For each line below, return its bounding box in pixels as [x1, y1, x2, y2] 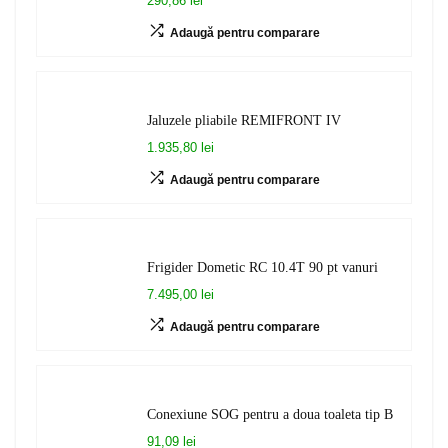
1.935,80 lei [147, 140, 214, 155]
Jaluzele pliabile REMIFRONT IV [147, 112, 341, 128]
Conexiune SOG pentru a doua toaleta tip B [147, 406, 393, 422]
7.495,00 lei [147, 287, 214, 302]
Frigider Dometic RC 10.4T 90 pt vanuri [147, 259, 378, 275]
